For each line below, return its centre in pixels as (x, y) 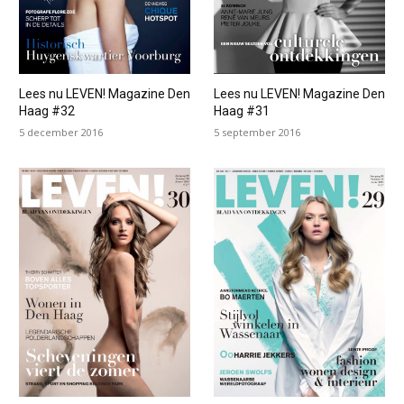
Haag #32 (46, 111)
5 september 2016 (257, 133)
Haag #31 (241, 111)
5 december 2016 (60, 133)
